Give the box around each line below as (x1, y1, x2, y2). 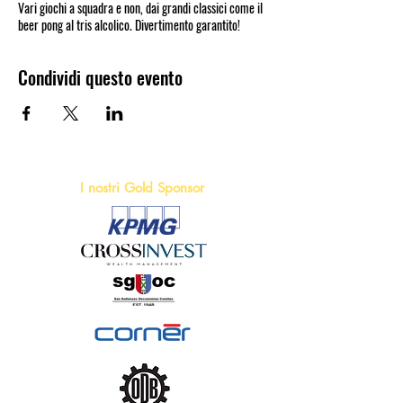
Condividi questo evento (18, 64, 183, 91)
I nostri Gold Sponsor (79, 179, 209, 196)
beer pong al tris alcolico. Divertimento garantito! (18, 15, 240, 34)
